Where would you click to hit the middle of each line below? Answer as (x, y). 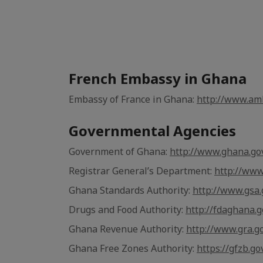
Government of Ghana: (119, 151)
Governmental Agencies (152, 131)
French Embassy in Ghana (158, 78)
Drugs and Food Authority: (127, 210)
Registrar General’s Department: (141, 171)
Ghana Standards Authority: (131, 190)
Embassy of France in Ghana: (133, 99)
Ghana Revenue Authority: (127, 229)
